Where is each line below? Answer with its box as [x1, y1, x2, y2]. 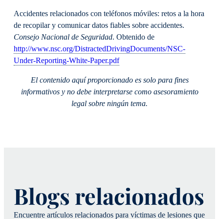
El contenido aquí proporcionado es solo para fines [30, 75, 189, 85]
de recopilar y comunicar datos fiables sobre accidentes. [14, 21, 184, 30]
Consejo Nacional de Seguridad [14, 32, 112, 42]
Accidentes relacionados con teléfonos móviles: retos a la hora [14, 9, 204, 18]
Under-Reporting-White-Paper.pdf [14, 56, 119, 65]
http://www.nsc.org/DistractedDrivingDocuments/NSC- [14, 44, 185, 53]
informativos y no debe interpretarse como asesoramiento [21, 87, 198, 96]
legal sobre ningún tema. [71, 99, 148, 108]
